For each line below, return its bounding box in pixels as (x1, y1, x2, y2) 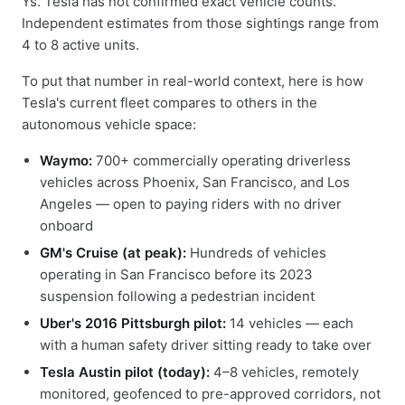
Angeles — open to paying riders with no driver (40, 195, 342, 212)
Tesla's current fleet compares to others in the (22, 94, 317, 111)
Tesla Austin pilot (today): (40, 363, 210, 381)
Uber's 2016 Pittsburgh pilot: (40, 315, 226, 332)
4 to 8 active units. (22, 36, 139, 53)
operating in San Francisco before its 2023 (40, 266, 313, 283)
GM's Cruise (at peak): (40, 244, 186, 261)
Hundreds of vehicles (186, 244, 326, 261)
